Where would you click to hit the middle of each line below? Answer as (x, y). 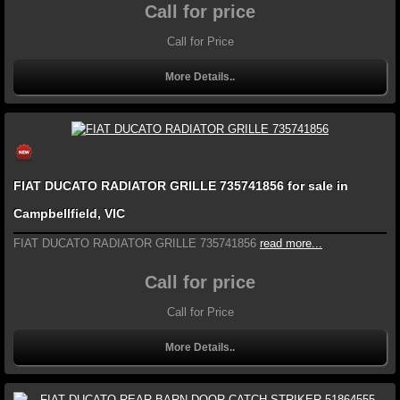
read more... (291, 244)
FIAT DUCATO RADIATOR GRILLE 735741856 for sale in (181, 186)
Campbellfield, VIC (69, 214)
